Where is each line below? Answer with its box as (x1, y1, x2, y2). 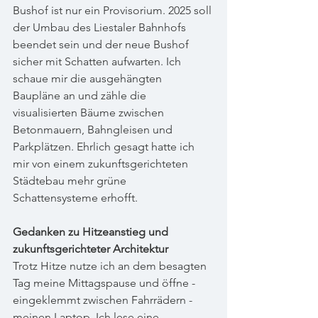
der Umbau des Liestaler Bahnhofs (13, 21, 189, 34)
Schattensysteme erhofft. (13, 191, 138, 204)
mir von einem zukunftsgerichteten (13, 157, 191, 170)
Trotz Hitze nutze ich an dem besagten (13, 259, 209, 273)
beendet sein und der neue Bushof (13, 38, 192, 51)
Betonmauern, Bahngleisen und (13, 123, 175, 136)
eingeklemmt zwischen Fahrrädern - (13, 293, 195, 307)
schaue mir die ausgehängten (13, 72, 165, 85)
